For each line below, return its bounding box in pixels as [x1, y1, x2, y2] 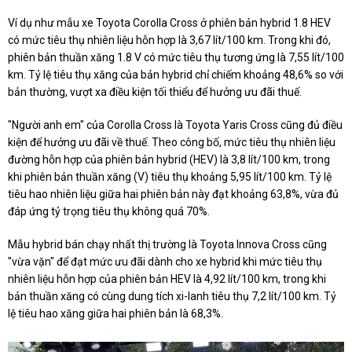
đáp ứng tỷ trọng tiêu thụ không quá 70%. [8, 204, 210, 218]
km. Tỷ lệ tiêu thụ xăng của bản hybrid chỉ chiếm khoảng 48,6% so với [8, 68, 343, 81]
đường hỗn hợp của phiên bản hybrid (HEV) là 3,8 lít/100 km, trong [8, 152, 330, 166]
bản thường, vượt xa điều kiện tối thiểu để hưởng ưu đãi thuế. [8, 85, 302, 98]
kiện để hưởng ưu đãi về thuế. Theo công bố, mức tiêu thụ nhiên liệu [8, 135, 335, 148]
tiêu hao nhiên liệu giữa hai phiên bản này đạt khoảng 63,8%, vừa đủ [8, 187, 339, 200]
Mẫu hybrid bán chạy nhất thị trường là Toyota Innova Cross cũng [8, 237, 327, 251]
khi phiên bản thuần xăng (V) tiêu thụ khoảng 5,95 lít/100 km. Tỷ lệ [8, 170, 332, 183]
